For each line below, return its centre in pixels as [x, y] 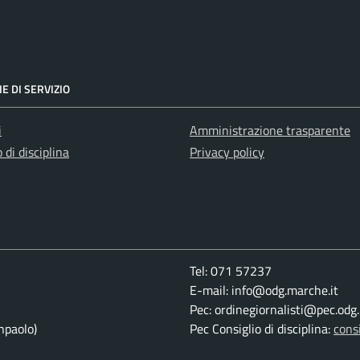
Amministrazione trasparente [270, 130]
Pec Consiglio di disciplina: [262, 329]
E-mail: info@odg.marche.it [264, 290]
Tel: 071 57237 [231, 271]
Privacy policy [227, 152]
